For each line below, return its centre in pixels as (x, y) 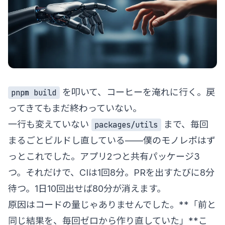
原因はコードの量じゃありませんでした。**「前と (112, 204)
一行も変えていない (50, 124)
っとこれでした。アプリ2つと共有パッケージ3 (104, 156)
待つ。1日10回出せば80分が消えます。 (87, 188)
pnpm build (34, 92)
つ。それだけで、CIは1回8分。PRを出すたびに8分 (111, 172)
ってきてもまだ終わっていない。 (75, 108)
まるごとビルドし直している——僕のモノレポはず (112, 140)
